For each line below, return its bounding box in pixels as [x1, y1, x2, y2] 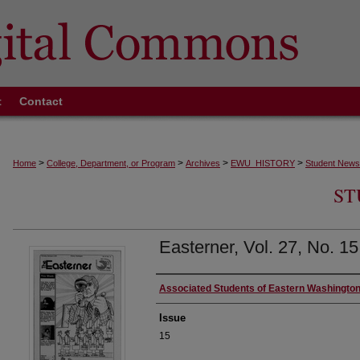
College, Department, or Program [47, 158, 175, 168]
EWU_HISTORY [231, 158, 295, 168]
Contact [19, 95, 63, 108]
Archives [186, 158, 220, 168]
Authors [156, 279, 207, 301]
